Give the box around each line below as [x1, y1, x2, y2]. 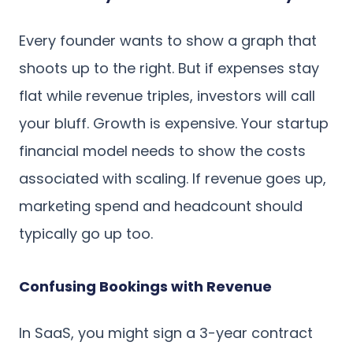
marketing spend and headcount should [19, 196, 303, 217]
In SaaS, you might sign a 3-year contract [19, 323, 313, 344]
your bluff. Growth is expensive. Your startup [19, 113, 329, 134]
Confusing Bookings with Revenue [19, 277, 272, 297]
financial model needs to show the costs [19, 141, 306, 162]
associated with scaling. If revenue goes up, [19, 169, 326, 189]
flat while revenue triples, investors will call [19, 86, 315, 106]
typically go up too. [19, 224, 153, 244]
